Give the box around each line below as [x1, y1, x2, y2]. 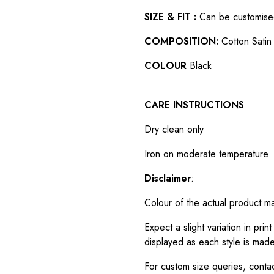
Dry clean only [144, 122, 204, 136]
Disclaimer [144, 171, 191, 185]
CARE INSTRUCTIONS [144, 97, 244, 112]
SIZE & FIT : [144, 9, 196, 24]
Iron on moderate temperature [144, 146, 268, 161]
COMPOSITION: [144, 34, 218, 48]
